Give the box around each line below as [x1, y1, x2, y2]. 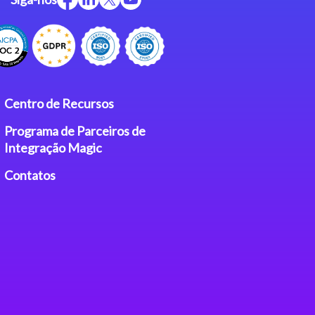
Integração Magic [4, 140, 102, 155]
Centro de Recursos [4, 96, 114, 111]
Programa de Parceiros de [4, 123, 146, 139]
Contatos [4, 167, 56, 183]
